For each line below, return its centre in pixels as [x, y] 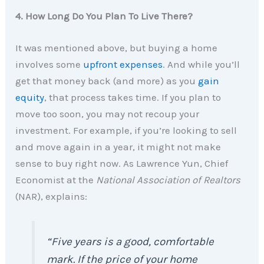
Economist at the [56, 179]
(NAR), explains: [52, 196]
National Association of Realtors [169, 179]
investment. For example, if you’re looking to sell [126, 130]
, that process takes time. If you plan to [133, 97]
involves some [49, 64]
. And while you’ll [202, 64]
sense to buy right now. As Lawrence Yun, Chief [122, 163]
